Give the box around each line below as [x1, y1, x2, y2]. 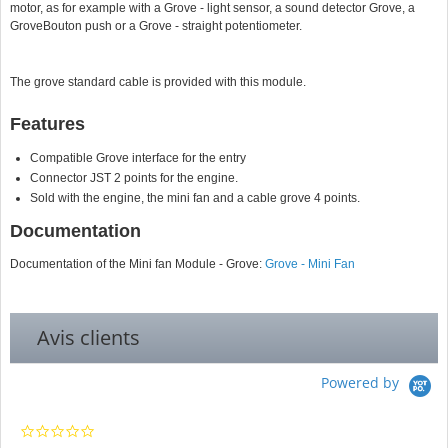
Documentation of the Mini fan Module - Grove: [10, 257, 266, 271]
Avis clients [37, 324, 141, 351]
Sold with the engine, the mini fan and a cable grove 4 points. [30, 191, 361, 205]
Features [10, 114, 86, 134]
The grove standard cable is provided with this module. [10, 75, 307, 89]
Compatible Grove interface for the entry [30, 151, 247, 165]
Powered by [320, 373, 403, 393]
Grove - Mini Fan [265, 257, 356, 271]
